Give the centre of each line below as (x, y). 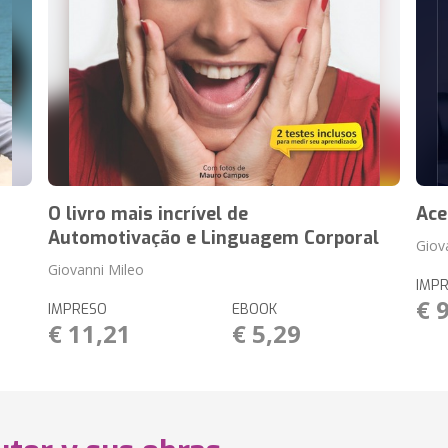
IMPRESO (78, 309)
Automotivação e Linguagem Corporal (214, 238)
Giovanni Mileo (96, 269)
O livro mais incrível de (148, 214)
